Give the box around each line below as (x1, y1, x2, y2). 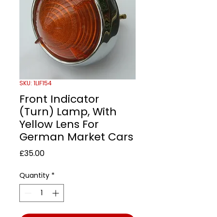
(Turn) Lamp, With (19, 104, 117, 119)
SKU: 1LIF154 (19, 78, 52, 87)
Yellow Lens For (19, 116, 99, 132)
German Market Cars (19, 129, 133, 144)
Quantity (19, 170, 49, 180)
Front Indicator (19, 91, 99, 107)
